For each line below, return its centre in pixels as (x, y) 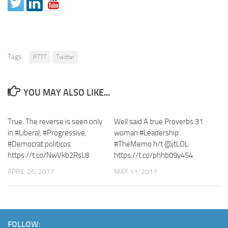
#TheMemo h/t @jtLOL (151, 144)
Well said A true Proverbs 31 (159, 122)
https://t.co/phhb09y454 (153, 155)
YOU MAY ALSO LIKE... (66, 93)
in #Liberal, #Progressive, (47, 133)
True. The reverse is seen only (55, 122)
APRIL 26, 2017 (31, 172)
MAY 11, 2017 (136, 172)
